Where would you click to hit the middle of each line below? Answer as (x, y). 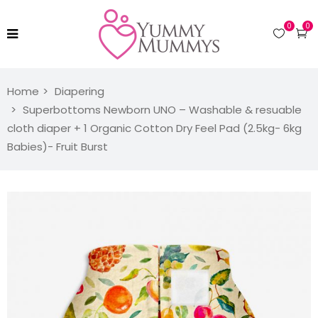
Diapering (79, 91)
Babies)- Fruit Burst (57, 147)
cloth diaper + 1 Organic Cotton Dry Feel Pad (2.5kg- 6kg (154, 128)
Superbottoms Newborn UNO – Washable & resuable (162, 110)
